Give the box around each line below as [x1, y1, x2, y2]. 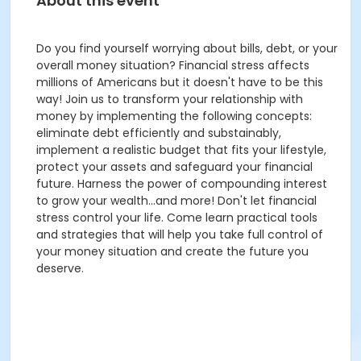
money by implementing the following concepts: [36, 108, 312, 124]
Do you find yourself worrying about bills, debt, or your [36, 40, 338, 56]
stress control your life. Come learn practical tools [36, 210, 317, 226]
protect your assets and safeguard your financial [36, 159, 313, 175]
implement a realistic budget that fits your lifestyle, [36, 142, 326, 158]
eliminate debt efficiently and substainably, [36, 125, 281, 141]
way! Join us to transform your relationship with [36, 91, 303, 107]
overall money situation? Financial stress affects [36, 57, 309, 73]
